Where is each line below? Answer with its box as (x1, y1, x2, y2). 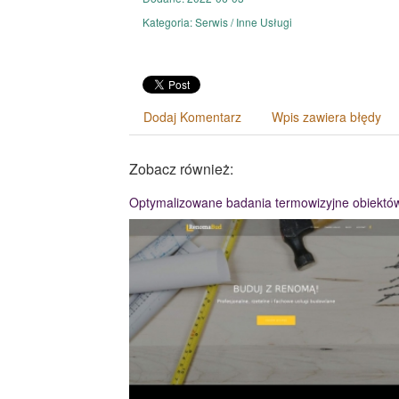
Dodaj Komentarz (143, 108, 241, 126)
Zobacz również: (129, 159, 233, 179)
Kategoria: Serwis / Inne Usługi (142, 14, 292, 29)
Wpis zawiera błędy (272, 108, 381, 126)
